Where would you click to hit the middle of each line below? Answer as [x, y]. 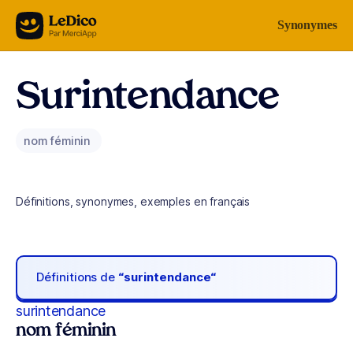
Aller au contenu [60, 22]
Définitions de [78, 277]
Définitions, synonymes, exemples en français [133, 201]
